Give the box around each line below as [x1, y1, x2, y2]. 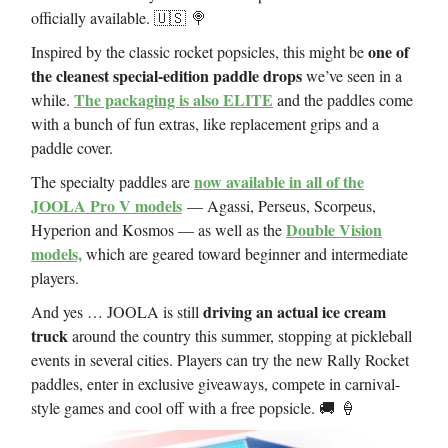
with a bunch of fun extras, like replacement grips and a [31, 113, 379, 135]
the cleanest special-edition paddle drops [31, 64, 302, 88]
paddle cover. [31, 137, 113, 159]
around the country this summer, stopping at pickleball [68, 325, 412, 347]
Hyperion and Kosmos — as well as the [31, 219, 286, 241]
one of [368, 40, 409, 64]
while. [31, 89, 74, 111]
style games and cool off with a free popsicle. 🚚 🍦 [31, 397, 356, 419]
